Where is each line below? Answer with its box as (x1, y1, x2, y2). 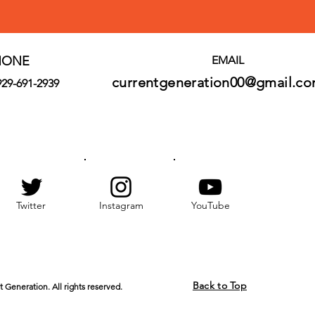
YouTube (191, 198, 230, 212)
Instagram (98, 198, 143, 212)
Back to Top (192, 278, 247, 292)
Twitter (16, 198, 46, 212)
